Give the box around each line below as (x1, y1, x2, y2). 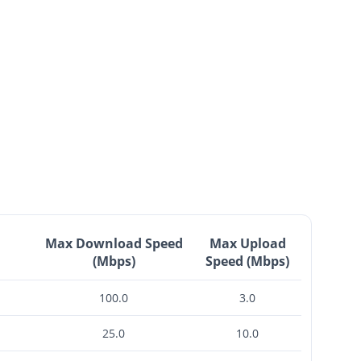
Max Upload (209, 234, 286, 252)
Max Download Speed (44, 234, 183, 252)
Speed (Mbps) (205, 251, 290, 270)
